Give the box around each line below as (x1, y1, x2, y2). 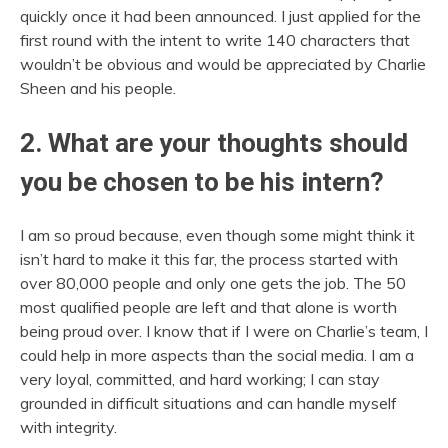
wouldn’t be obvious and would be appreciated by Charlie (20, 53, 426, 74)
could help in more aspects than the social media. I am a (20, 345, 414, 366)
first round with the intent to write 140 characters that (20, 29, 410, 50)
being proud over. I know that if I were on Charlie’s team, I (20, 321, 428, 342)
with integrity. (20, 417, 117, 438)
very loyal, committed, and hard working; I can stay (20, 369, 380, 390)
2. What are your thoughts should (20, 127, 408, 158)
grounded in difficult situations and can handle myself (20, 393, 397, 414)
